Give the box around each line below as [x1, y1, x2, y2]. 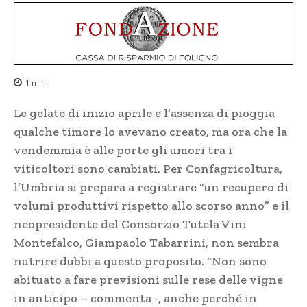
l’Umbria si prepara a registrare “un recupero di [14, 180, 288, 195]
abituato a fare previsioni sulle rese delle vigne [14, 272, 283, 288]
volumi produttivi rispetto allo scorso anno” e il [14, 198, 289, 214]
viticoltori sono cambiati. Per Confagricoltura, [14, 161, 282, 177]
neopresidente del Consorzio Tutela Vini [14, 217, 247, 232]
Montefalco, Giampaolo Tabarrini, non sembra [14, 235, 279, 251]
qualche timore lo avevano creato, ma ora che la [14, 124, 287, 140]
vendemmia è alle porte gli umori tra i [14, 143, 232, 158]
